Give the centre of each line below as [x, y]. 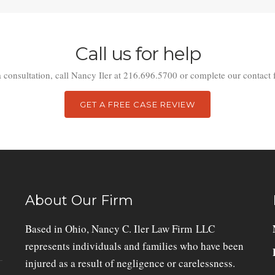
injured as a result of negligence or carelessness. [130, 263]
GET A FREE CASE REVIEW [137, 104]
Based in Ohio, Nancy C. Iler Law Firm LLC [120, 228]
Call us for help [137, 53]
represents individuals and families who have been [135, 246]
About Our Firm [79, 200]
